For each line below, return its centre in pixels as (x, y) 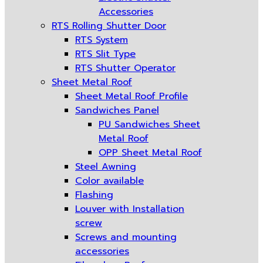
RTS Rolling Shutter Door (109, 26)
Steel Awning (106, 167)
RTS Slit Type (105, 54)
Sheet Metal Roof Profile (131, 96)
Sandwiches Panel (117, 110)
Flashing (94, 195)
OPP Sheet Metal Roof (150, 153)
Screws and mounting (126, 237)
